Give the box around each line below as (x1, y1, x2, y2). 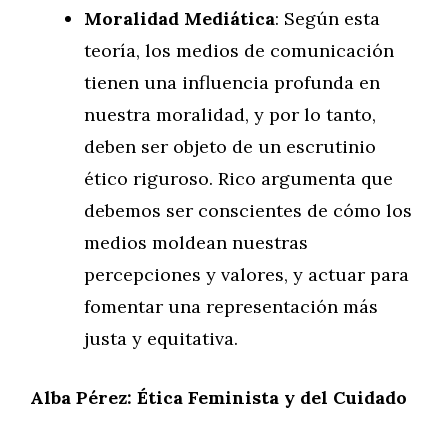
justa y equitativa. (84, 327, 238, 350)
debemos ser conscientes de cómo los (84, 199, 412, 222)
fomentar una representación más (84, 295, 378, 318)
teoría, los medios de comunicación (84, 39, 394, 62)
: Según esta (275, 7, 380, 30)
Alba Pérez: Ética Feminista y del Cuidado (30, 386, 407, 409)
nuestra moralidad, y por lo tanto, (84, 103, 376, 126)
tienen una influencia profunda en (84, 71, 380, 94)
